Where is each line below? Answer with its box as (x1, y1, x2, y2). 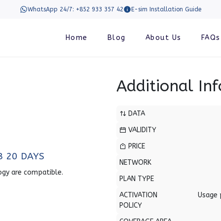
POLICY (119, 201, 142, 210)
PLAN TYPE (119, 175, 154, 183)
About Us (145, 34, 182, 42)
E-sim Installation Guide (131, 6, 201, 13)
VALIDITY (126, 126, 156, 134)
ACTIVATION (119, 191, 157, 199)
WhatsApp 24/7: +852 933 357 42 (28, 6, 123, 13)
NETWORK (119, 158, 151, 167)
